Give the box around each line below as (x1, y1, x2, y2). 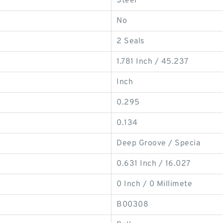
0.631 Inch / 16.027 (116, 159, 191, 169)
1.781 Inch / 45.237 (116, 57, 189, 67)
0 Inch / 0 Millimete (116, 179, 192, 189)
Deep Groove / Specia (116, 138, 200, 148)
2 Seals (116, 36, 145, 46)
